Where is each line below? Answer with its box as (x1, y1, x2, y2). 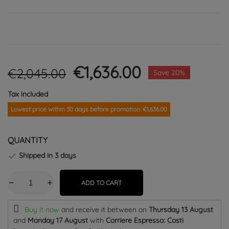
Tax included (8, 89, 48, 99)
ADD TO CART (81, 178, 122, 187)
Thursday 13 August (149, 204, 213, 214)
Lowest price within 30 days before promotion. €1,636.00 (11, 105, 167, 113)
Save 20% (153, 67, 185, 77)
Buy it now (25, 204, 61, 214)
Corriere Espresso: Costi (106, 215, 184, 225)
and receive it (61, 204, 107, 214)
